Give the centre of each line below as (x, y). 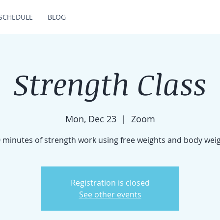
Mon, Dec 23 (91, 119)
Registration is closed (110, 183)
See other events (110, 194)
